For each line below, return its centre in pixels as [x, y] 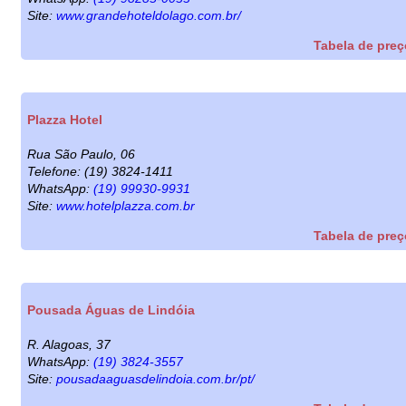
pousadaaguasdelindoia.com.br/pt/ [155, 378]
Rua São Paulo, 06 [81, 154]
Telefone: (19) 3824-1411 [100, 171]
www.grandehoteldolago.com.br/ [149, 15]
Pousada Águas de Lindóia [111, 309]
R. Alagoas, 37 [69, 344]
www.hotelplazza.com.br [126, 205]
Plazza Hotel [65, 119]
